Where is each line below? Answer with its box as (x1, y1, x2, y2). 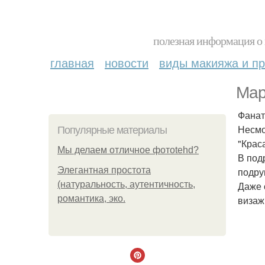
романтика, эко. (57, 193, 125, 203)
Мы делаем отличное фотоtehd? (57, 145, 199, 155)
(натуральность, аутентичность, (57, 179, 195, 189)
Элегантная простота (57, 165, 151, 175)
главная (50, 54, 94, 71)
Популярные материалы (57, 124, 167, 136)
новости (105, 54, 148, 71)
